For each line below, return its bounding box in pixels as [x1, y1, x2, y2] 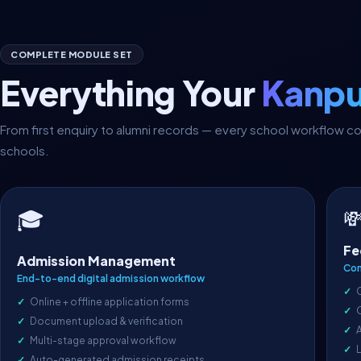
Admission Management [17, 252, 176, 269]
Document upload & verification [30, 315, 183, 327]
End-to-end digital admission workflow [17, 272, 205, 284]
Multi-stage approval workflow [30, 334, 176, 346]
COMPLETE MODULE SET [10, 49, 133, 60]
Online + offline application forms [30, 296, 189, 308]
